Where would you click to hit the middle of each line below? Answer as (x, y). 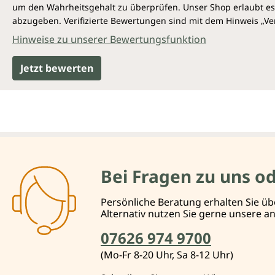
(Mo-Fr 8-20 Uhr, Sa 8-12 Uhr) (167, 254)
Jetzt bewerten (57, 68)
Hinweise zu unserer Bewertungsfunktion (109, 39)
